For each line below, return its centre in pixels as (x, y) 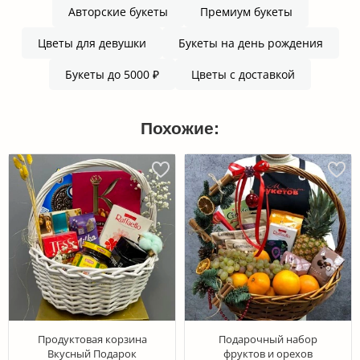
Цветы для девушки (92, 43)
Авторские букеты (118, 11)
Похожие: (180, 128)
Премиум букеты (246, 11)
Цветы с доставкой (243, 74)
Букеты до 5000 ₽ (112, 74)
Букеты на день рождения (250, 43)
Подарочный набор (268, 339)
